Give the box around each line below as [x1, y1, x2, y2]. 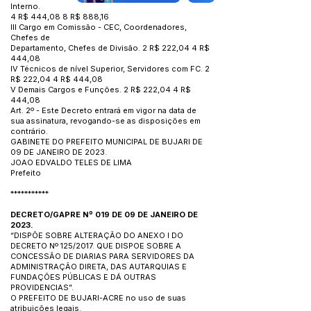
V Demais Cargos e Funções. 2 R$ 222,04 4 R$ [10, 85, 191, 94]
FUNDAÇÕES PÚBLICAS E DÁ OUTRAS [10, 272, 156, 282]
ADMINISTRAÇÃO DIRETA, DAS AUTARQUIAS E [10, 262, 187, 271]
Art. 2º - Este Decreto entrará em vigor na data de [10, 106, 196, 115]
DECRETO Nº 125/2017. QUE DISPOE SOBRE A [10, 241, 181, 251]
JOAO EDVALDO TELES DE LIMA [10, 158, 132, 167]
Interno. [10, 1, 40, 11]
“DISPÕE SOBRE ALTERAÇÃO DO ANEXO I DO [10, 230, 183, 240]
